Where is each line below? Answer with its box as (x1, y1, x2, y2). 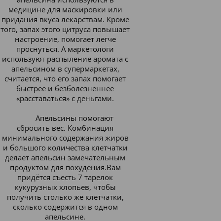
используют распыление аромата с (2, 54, 128, 64)
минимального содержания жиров (1, 133, 129, 143)
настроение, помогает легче (14, 34, 116, 44)
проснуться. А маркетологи (16, 44, 114, 54)
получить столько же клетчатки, (6, 192, 124, 202)
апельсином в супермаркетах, (11, 64, 119, 74)
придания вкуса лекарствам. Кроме (1, 14, 129, 24)
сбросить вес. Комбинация (17, 123, 113, 133)
